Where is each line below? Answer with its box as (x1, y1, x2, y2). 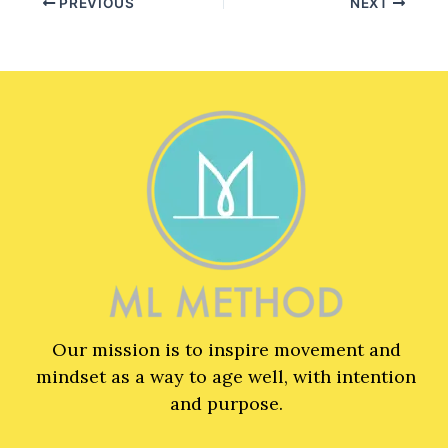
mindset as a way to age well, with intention (36, 364, 416, 388)
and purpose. (169, 391, 283, 415)
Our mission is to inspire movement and (51, 337, 401, 361)
